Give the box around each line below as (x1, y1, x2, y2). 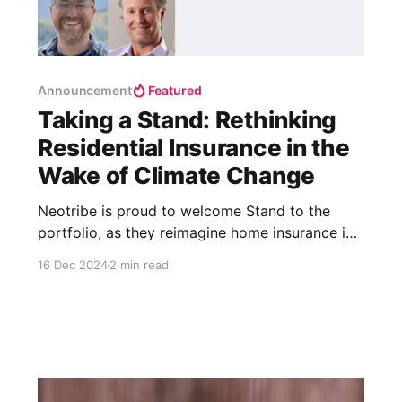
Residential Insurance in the (37, 134, 350, 162)
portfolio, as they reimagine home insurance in (37, 223, 354, 242)
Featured (148, 83, 202, 99)
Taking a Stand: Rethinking (37, 106, 337, 135)
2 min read (109, 258, 169, 273)
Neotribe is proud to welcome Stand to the (37, 202, 330, 221)
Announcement (37, 83, 133, 99)
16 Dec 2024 (37, 258, 108, 273)
